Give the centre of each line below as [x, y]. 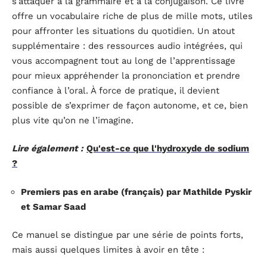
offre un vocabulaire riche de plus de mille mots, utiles [132, 16]
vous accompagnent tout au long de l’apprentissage [124, 60]
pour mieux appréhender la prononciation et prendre [126, 75]
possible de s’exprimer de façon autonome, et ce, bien [130, 105]
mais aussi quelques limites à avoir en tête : [108, 250]
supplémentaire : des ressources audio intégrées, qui [127, 46]
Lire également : [48, 149]
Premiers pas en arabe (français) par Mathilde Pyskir [136, 192]
